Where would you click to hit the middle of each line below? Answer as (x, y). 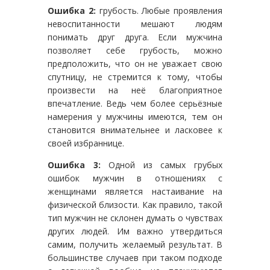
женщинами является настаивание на (135, 191)
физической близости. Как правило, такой (135, 204)
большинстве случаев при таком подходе (135, 257)
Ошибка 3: (74, 165)
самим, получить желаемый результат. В (135, 244)
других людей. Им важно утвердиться (135, 231)
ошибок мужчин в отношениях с (135, 178)
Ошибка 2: (72, 10)
